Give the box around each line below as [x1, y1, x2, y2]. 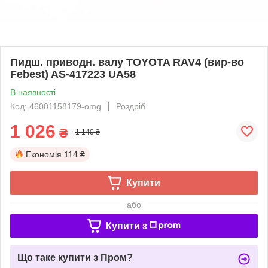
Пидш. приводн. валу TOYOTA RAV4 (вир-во [10, 56, 244, 68]
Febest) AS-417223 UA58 [10, 68, 136, 80]
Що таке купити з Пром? [17, 252, 133, 263]
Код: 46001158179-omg [10, 101, 101, 111]
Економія [26, 149, 62, 159]
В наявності [10, 87, 56, 97]
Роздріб [116, 101, 145, 111]
